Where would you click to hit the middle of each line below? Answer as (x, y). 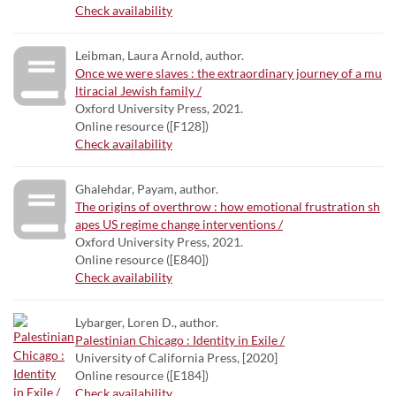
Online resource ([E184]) (142, 375)
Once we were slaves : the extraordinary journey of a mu (228, 73)
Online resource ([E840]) (142, 259)
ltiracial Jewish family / (138, 91)
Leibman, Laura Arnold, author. (160, 55)
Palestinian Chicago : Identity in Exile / (180, 340)
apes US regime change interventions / (179, 224)
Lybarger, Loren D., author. (147, 322)
